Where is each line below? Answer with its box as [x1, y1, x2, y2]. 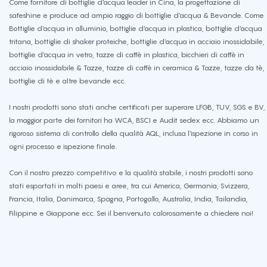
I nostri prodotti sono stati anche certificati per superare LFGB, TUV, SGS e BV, [9, 103, 265, 112]
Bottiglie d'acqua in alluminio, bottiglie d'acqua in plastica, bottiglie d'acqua [9, 24, 262, 33]
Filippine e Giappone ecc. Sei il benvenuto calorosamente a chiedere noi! [9, 209, 253, 218]
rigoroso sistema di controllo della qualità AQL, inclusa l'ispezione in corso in [9, 129, 258, 138]
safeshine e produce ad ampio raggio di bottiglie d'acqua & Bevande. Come [9, 11, 264, 20]
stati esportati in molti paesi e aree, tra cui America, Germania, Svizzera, [9, 181, 250, 191]
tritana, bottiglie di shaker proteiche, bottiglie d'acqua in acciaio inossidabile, [9, 37, 265, 46]
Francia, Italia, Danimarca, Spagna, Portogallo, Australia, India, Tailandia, [9, 194, 248, 204]
